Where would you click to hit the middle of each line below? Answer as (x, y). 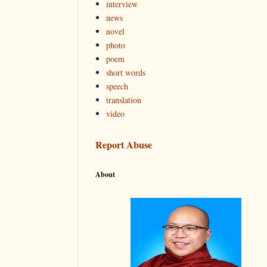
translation (123, 100)
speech (117, 86)
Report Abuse (124, 145)
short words (125, 72)
